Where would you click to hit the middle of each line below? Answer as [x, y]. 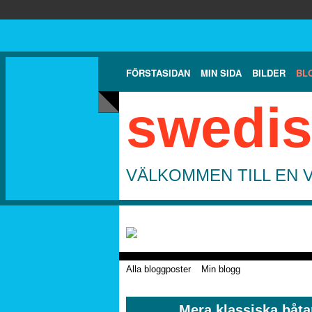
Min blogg [221, 269]
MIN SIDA [221, 72]
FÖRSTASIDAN [158, 72]
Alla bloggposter [158, 269]
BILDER [269, 72]
